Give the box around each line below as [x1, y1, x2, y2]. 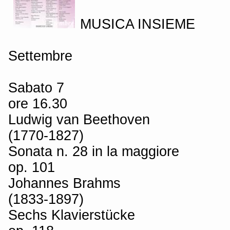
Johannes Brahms [8, 175, 121, 191]
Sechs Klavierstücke [8, 206, 135, 223]
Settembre [8, 47, 72, 64]
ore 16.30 [8, 95, 67, 111]
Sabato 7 [8, 79, 64, 95]
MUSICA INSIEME [80, 15, 195, 32]
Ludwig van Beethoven [8, 111, 150, 127]
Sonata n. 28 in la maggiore [8, 143, 179, 159]
